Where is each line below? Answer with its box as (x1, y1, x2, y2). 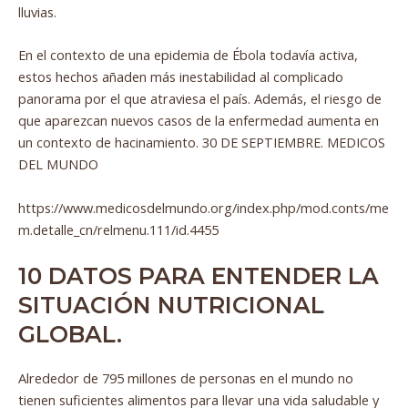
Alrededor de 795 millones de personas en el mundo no (18, 368, 353, 387)
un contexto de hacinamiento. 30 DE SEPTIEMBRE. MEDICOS (18, 133, 385, 152)
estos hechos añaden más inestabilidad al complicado (18, 67, 343, 87)
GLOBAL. (18, 320, 122, 348)
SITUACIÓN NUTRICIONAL (18, 291, 324, 319)
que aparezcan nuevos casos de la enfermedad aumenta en (18, 111, 379, 130)
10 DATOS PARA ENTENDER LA (18, 261, 379, 290)
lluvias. (18, 2, 56, 21)
